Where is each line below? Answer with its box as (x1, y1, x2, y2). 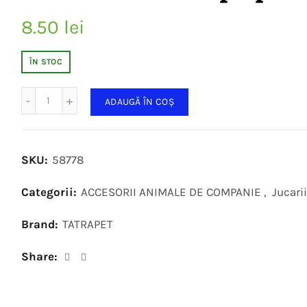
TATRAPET (62, 217, 113, 231)
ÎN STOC (29, 57, 63, 66)
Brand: (21, 217, 61, 231)
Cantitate (48, 88, 89, 99)
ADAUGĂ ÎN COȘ (104, 95, 174, 108)
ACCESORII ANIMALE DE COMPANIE (80, 184, 261, 199)
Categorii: (21, 184, 79, 199)
